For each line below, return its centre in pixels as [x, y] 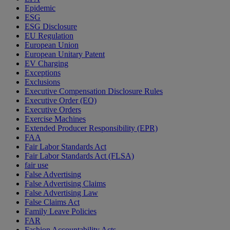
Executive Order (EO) [61, 101]
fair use [36, 165]
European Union [52, 45]
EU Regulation [49, 36]
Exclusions [42, 82]
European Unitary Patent [65, 54]
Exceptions [43, 73]
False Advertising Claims [65, 184]
